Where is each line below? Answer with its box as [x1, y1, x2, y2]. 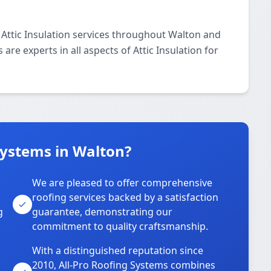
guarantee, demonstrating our [32, 205, 173, 218]
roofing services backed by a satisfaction [32, 191, 219, 204]
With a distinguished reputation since [32, 244, 204, 257]
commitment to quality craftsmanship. [32, 220, 209, 233]
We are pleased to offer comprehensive [32, 176, 213, 189]
